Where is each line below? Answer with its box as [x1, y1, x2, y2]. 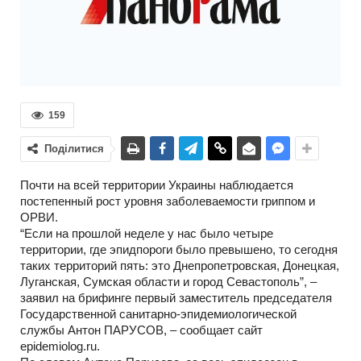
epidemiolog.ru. [20, 338, 100, 353]
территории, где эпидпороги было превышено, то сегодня [20, 242, 338, 256]
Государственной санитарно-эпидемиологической [20, 306, 297, 321]
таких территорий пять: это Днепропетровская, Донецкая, [20, 258, 339, 272]
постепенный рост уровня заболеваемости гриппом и [20, 193, 315, 208]
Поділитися [44, 142, 104, 155]
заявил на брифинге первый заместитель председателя [20, 290, 332, 305]
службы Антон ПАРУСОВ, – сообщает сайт [20, 322, 263, 337]
